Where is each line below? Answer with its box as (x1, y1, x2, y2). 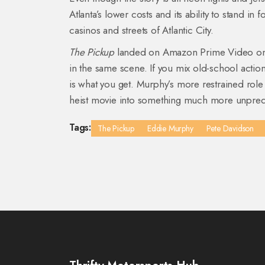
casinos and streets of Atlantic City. (69, 23, 214, 37)
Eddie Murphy (147, 122, 193, 134)
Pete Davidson (206, 122, 254, 134)
